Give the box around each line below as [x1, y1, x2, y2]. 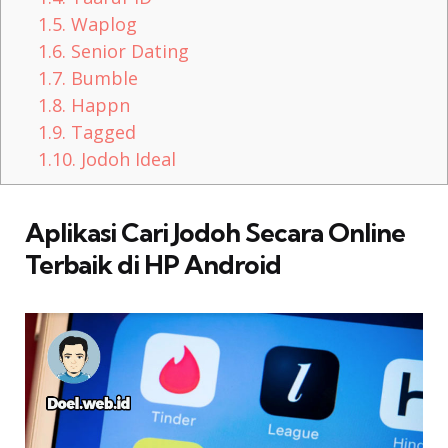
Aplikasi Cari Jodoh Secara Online [25, 215, 405, 249]
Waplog [66, 12, 138, 37]
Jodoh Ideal [76, 147, 177, 172]
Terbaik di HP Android [25, 247, 281, 281]
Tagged [66, 120, 137, 145]
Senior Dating [66, 39, 190, 64]
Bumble [66, 66, 139, 91]
